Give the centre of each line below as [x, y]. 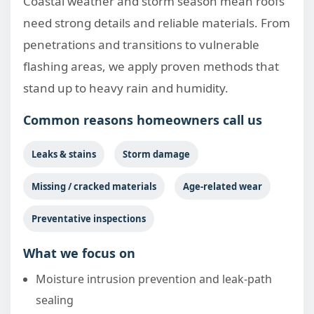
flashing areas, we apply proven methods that [151, 66]
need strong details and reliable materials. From [157, 23]
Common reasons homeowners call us [143, 120]
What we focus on [79, 253]
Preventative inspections [89, 219]
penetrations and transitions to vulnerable [141, 45]
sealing [55, 300]
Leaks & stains [64, 154]
